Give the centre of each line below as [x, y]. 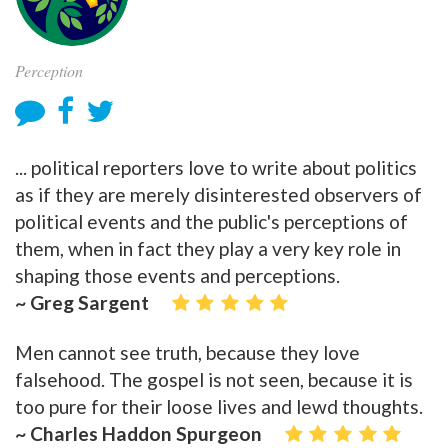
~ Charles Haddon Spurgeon [138, 434]
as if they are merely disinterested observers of [218, 194]
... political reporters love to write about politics [216, 167]
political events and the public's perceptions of [211, 221]
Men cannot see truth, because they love [187, 353]
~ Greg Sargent [82, 302]
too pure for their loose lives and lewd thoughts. [219, 407]
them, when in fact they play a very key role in [208, 248]
